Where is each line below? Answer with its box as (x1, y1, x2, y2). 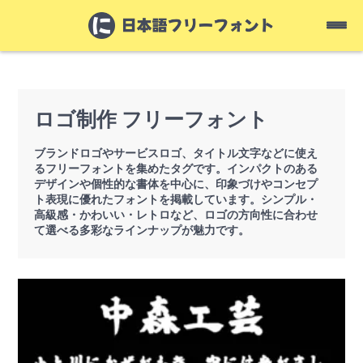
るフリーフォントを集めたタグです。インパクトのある (34, 161, 318, 175)
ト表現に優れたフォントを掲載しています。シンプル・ (34, 192, 318, 206)
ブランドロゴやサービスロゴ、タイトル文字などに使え (34, 146, 318, 160)
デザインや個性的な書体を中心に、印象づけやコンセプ (34, 177, 318, 190)
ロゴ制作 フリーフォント (34, 107, 269, 131)
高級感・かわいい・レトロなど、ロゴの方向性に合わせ (34, 207, 318, 221)
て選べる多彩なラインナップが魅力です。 (34, 223, 250, 237)
